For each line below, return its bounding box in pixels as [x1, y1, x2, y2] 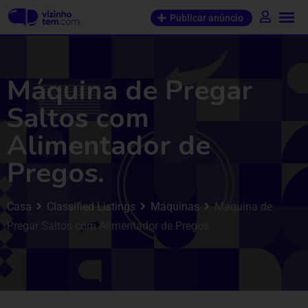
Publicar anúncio [170, 12, 243, 23]
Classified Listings [47, 200, 135, 213]
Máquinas [151, 200, 199, 213]
